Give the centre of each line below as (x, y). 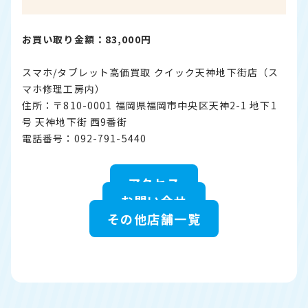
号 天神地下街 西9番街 (75, 122)
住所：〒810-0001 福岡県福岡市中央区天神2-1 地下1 (150, 105)
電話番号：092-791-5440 (85, 138)
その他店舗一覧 (154, 219)
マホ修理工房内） (64, 89)
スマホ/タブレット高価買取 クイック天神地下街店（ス (151, 72)
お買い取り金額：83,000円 (87, 39)
